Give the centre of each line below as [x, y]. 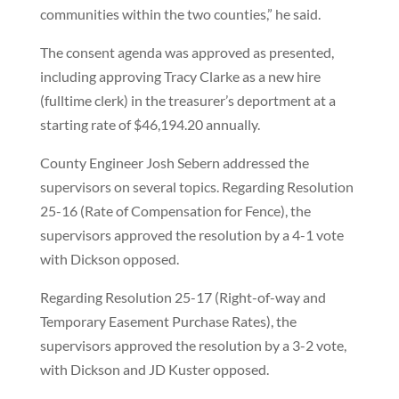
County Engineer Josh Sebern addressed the [174, 163]
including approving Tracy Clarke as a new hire [180, 76]
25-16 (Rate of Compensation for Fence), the [175, 211]
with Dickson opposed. [109, 259]
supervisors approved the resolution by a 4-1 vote [191, 235]
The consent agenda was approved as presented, [187, 52]
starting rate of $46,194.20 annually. [150, 124]
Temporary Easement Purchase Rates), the [168, 321]
